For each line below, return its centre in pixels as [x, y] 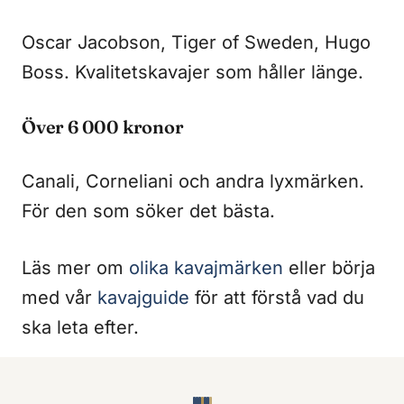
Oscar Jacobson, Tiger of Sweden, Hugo [196, 42]
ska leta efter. [80, 327]
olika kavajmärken [206, 267]
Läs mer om [75, 267]
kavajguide [143, 297]
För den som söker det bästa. [148, 211]
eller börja [329, 267]
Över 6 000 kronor [103, 126]
